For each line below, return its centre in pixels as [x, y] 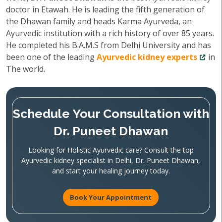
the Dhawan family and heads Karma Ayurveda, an [99, 21]
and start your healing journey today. [111, 171]
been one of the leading [51, 57]
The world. [26, 69]
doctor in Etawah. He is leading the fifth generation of [105, 9]
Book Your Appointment [111, 197]
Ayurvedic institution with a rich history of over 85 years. [110, 33]
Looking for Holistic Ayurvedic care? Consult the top [111, 150]
